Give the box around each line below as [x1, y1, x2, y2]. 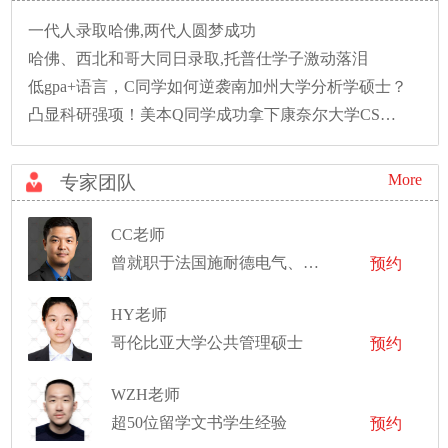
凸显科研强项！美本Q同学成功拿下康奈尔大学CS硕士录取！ [380, 105, 397, 123]
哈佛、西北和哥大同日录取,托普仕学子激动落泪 [28, 49, 369, 67]
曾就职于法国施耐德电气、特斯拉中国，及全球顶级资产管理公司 [303, 253, 320, 271]
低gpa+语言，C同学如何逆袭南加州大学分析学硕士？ [28, 77, 408, 95]
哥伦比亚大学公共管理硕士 [111, 333, 304, 351]
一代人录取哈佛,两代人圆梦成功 [28, 21, 257, 39]
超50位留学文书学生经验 [111, 413, 288, 431]
